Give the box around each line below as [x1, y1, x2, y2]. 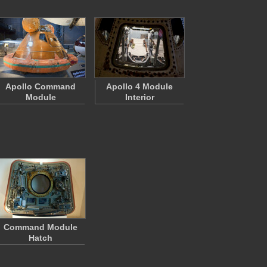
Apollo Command [5, 82, 76, 91]
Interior [125, 92, 154, 102]
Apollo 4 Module [106, 82, 173, 91]
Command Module [4, 222, 77, 232]
